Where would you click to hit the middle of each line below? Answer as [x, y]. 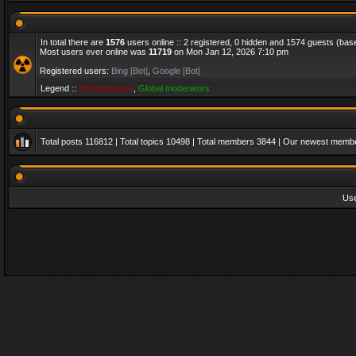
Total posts [63, 141]
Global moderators [174, 88]
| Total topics [139, 141]
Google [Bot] [176, 71]
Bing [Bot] [130, 71]
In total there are [73, 42]
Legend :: [59, 88]
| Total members [223, 141]
